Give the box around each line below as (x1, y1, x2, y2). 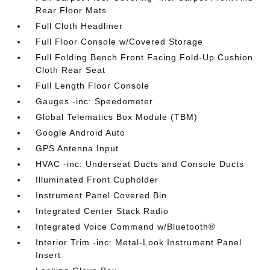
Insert (36, 250, 61, 260)
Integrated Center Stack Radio (36, 206, 169, 216)
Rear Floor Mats (36, 5, 107, 15)
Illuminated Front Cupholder (36, 175, 159, 184)
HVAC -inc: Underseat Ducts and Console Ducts (36, 159, 245, 169)
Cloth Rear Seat (36, 65, 106, 75)
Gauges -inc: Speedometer (36, 96, 154, 106)
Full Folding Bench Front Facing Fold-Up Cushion (36, 52, 254, 62)
